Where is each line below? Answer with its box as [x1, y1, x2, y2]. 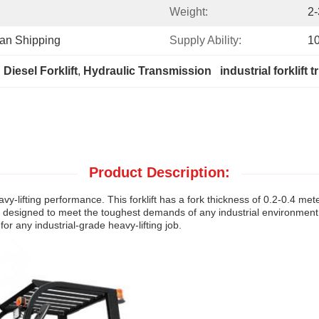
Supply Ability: [169, 34, 241, 46]
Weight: [169, 6, 208, 18]
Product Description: [89, 164, 230, 180]
